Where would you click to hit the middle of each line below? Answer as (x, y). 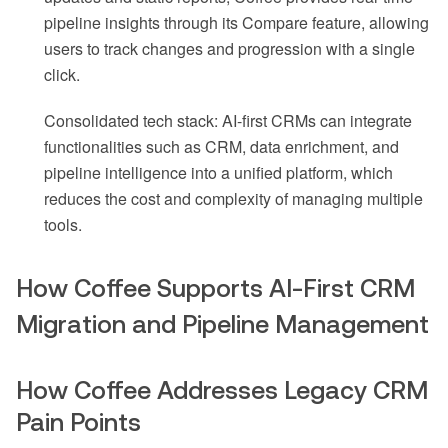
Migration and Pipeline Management (222, 324)
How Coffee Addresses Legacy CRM (222, 390)
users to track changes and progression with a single (229, 49)
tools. (63, 225)
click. (62, 75)
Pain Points (78, 422)
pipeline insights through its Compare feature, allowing (236, 23)
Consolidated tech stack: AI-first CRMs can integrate (228, 121)
